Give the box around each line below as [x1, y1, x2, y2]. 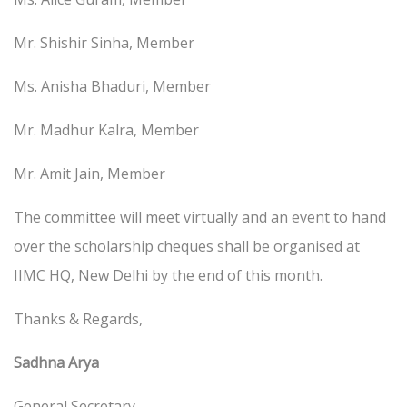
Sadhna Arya [14, 352, 99, 373]
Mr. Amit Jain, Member [14, 164, 165, 184]
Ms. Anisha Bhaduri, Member [14, 76, 211, 97]
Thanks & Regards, [14, 309, 143, 330]
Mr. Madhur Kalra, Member [14, 120, 199, 141]
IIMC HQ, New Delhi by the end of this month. [14, 265, 323, 286]
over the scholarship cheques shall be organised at [14, 236, 360, 257]
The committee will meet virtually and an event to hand [14, 207, 386, 228]
